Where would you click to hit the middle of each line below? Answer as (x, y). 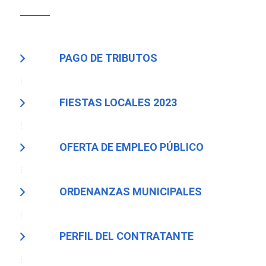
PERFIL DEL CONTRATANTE (126, 236)
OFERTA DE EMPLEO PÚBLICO (131, 147)
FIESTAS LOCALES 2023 (118, 103)
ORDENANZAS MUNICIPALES (130, 192)
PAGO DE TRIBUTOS (108, 58)
